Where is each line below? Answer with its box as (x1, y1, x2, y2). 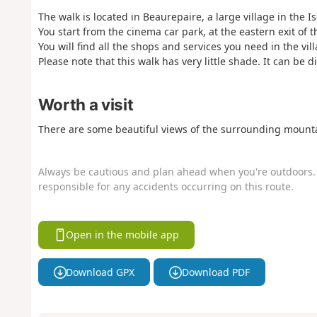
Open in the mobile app (66, 228, 180, 242)
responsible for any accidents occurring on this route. (38, 179, 294, 193)
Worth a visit (38, 94, 134, 114)
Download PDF (181, 265, 250, 279)
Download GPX (66, 265, 135, 279)
